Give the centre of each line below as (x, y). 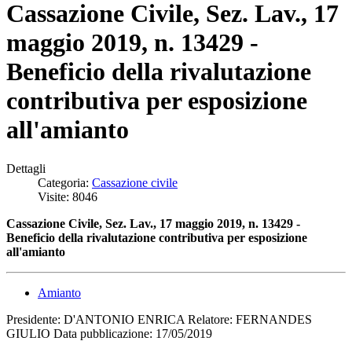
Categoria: (65, 182)
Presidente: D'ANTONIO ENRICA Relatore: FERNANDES (159, 319)
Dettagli (26, 168)
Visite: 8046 (68, 196)
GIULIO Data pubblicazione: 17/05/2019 (109, 333)
